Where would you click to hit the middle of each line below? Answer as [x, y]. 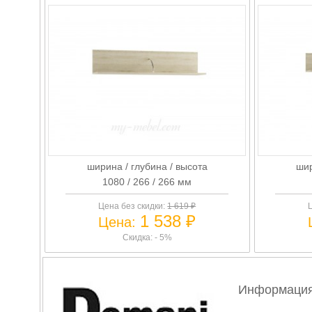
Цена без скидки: [133, 206]
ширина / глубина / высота [147, 166]
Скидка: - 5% [147, 237]
